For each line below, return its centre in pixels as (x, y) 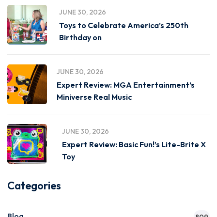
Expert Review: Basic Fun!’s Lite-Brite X (134, 144)
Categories (34, 186)
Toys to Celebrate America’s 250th (124, 25)
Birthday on (80, 37)
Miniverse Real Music (94, 97)
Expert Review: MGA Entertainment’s (126, 85)
